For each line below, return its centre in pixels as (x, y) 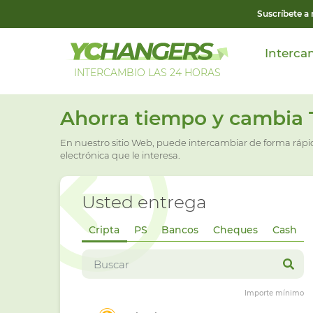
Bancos (180, 230)
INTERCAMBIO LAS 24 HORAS (147, 73)
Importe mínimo (274, 293)
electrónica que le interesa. (120, 155)
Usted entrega (144, 202)
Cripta (104, 230)
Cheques (236, 230)
